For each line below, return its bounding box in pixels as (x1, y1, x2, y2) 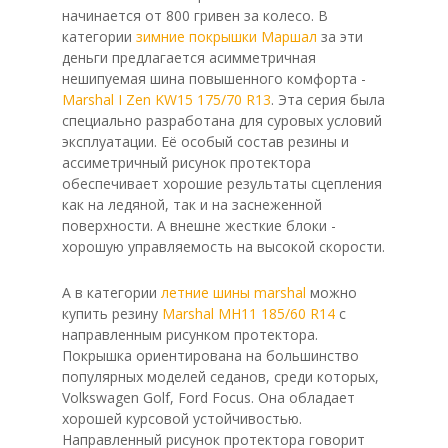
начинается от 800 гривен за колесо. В (62, 6, 328, 25)
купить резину (62, 304, 162, 323)
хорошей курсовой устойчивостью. (62, 409, 302, 428)
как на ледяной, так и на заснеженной (62, 195, 322, 214)
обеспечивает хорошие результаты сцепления (62, 174, 382, 193)
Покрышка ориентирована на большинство (62, 346, 359, 365)
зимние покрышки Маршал (132, 27, 317, 46)
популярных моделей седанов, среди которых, (62, 367, 379, 386)
